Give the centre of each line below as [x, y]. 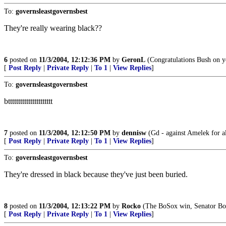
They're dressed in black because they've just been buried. [96, 174]
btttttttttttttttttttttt [28, 101]
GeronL [133, 60]
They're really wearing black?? [53, 28]
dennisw [134, 133]
